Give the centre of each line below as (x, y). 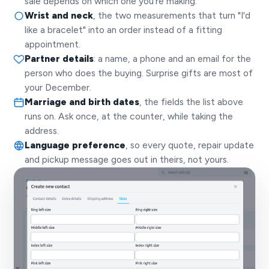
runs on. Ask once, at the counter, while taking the (129, 116)
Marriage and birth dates (82, 102)
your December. (58, 87)
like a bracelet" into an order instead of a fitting (124, 30)
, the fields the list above (192, 102)
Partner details (59, 59)
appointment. (53, 44)
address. (42, 131)
